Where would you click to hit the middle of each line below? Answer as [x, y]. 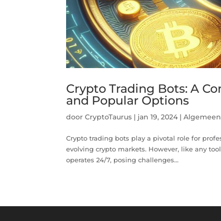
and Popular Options [128, 100]
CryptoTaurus [109, 117]
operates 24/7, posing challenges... [123, 160]
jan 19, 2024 [158, 117]
